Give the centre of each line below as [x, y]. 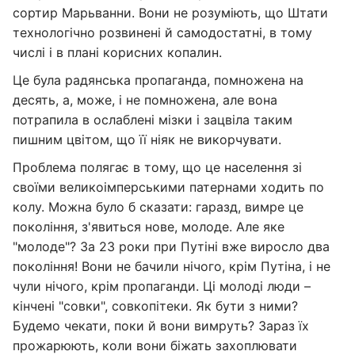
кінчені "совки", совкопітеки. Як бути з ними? [155, 306]
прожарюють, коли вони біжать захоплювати [155, 345]
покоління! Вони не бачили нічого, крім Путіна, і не [172, 266]
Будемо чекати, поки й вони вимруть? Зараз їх [161, 326]
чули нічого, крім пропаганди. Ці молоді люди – [162, 286]
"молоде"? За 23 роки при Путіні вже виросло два [171, 246]
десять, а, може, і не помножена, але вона [145, 100]
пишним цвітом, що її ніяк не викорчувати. [147, 139]
